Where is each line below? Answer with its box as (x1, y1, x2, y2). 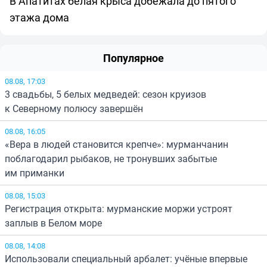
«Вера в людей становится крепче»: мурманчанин (5, 137, 228, 151)
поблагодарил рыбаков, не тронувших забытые (5, 151, 217, 165)
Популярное (103, 50, 164, 65)
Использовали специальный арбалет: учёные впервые (5, 252, 247, 265)
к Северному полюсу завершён (5, 101, 143, 115)
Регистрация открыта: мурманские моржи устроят (5, 201, 232, 215)
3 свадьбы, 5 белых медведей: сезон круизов (5, 87, 206, 101)
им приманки (5, 166, 64, 179)
